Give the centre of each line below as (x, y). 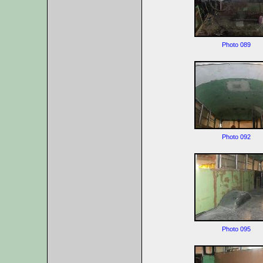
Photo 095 (236, 229)
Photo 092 (236, 137)
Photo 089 (236, 45)
